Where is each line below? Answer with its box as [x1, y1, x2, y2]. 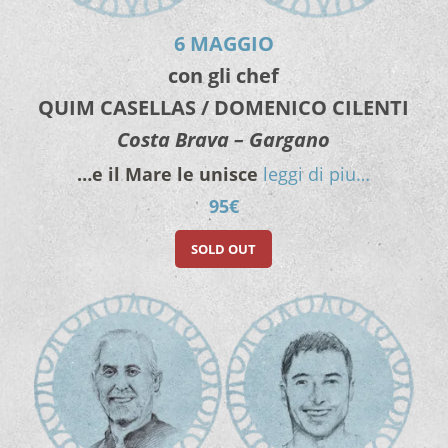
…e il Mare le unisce [77, 162, 259, 187]
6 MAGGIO [173, 30, 274, 58]
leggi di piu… [263, 162, 371, 187]
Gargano [249, 126, 331, 154]
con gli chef [168, 62, 280, 90]
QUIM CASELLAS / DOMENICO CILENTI [38, 94, 410, 122]
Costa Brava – [117, 126, 250, 154]
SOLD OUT [191, 240, 257, 259]
